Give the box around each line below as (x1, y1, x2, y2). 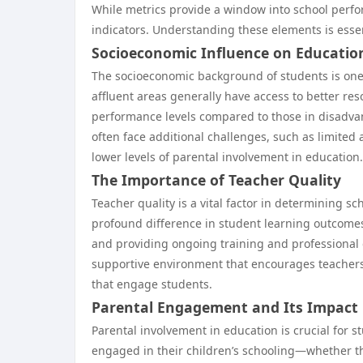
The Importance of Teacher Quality (92, 170, 341, 190)
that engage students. (92, 276, 212, 292)
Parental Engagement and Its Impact (92, 297, 358, 317)
